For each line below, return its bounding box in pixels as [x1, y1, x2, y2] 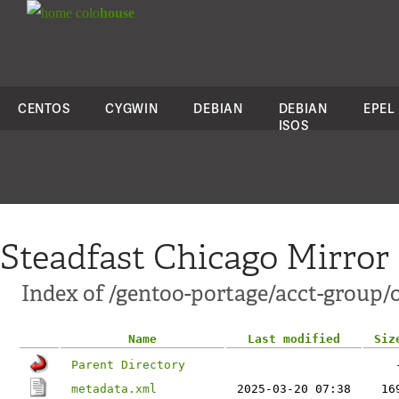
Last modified [248, 332, 340, 346]
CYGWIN [105, 100, 159, 117]
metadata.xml [71, 382, 157, 395]
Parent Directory [71, 358, 185, 371]
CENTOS [18, 100, 70, 117]
